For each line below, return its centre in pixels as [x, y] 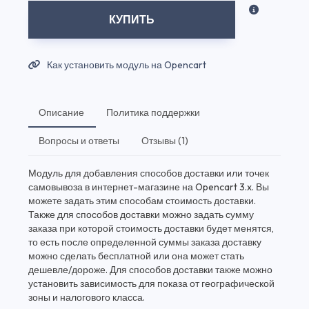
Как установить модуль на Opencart [126, 65]
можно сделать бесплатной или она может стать [137, 256]
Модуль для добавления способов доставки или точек [149, 173]
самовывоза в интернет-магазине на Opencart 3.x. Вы [149, 187]
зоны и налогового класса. [87, 298]
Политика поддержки [153, 113]
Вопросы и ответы [79, 141]
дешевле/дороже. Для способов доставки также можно [151, 270]
